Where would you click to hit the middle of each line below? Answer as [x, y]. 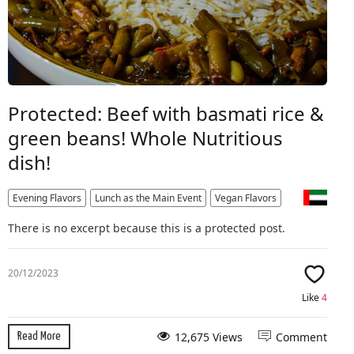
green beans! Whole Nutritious [145, 138]
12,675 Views [209, 337]
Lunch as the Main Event [148, 198]
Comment [301, 337]
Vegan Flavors [246, 198]
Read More [39, 337]
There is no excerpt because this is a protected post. [147, 228]
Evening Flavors [47, 198]
